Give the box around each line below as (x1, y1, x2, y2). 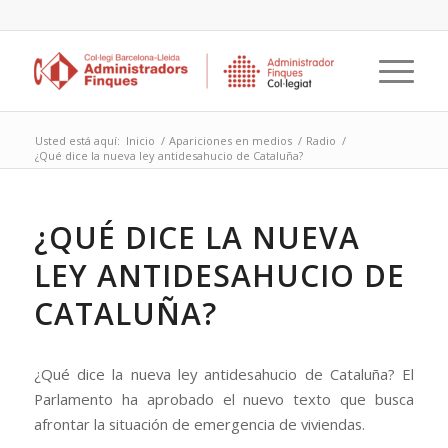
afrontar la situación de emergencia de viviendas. (33, 413, 365, 434)
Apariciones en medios (168, 133, 292, 148)
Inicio (125, 133, 155, 148)
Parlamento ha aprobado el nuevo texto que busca (33, 388, 415, 409)
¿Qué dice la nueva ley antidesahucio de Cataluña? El (33, 363, 415, 384)
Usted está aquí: (34, 133, 120, 148)
